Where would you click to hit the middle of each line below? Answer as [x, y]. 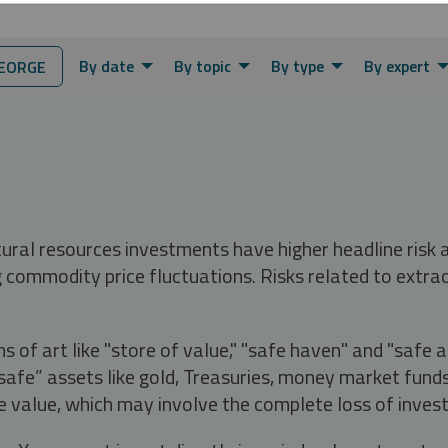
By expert [397, 65]
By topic [202, 65]
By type [297, 65]
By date [106, 65]
